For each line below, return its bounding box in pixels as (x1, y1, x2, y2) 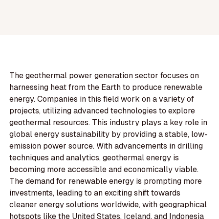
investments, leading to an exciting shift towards (9, 188, 181, 198)
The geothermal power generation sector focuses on (9, 70, 199, 81)
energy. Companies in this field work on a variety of (9, 94, 195, 105)
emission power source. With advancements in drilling (9, 141, 203, 152)
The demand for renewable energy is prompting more (9, 176, 202, 187)
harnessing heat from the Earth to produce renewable (9, 82, 203, 93)
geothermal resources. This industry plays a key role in (9, 117, 208, 128)
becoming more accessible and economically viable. (9, 164, 199, 175)
